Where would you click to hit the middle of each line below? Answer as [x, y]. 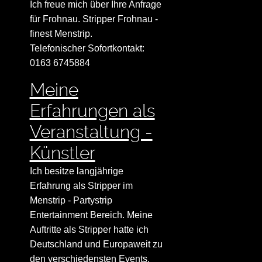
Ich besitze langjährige [76, 171]
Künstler [62, 153]
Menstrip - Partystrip [71, 201]
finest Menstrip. [61, 34]
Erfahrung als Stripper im [81, 186]
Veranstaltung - [91, 132]
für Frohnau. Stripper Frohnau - [94, 19]
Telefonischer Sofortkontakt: [87, 49]
